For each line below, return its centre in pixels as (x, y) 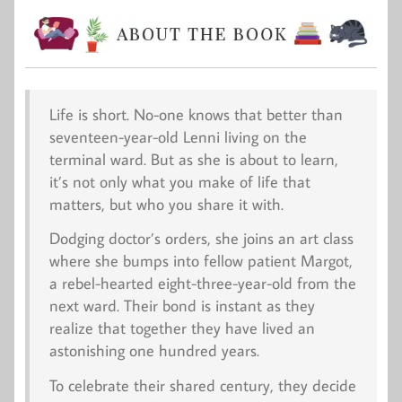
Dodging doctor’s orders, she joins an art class (201, 239)
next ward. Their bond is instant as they (182, 306)
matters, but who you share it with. (166, 204)
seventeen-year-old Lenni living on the (178, 136)
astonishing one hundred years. (154, 351)
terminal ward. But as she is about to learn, (193, 159)
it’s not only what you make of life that (179, 181)
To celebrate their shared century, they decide (202, 385)
